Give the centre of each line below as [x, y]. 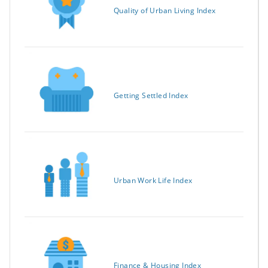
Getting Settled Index [151, 96]
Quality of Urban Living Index [165, 11]
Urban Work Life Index [153, 181]
